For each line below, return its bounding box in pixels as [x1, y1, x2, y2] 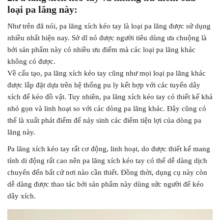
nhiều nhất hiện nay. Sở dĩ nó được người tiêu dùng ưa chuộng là [7, 34, 207, 42]
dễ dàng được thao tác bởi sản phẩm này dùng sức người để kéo [7, 180, 204, 188]
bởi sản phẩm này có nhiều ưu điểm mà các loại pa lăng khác [7, 46, 195, 54]
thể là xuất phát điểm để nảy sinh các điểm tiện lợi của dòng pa [7, 116, 201, 124]
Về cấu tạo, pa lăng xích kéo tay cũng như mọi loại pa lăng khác [7, 69, 206, 77]
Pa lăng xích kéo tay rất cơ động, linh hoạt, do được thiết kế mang [7, 145, 210, 153]
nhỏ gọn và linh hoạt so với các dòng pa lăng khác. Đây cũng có [7, 105, 206, 112]
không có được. [7, 57, 55, 65]
